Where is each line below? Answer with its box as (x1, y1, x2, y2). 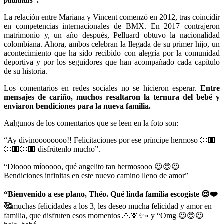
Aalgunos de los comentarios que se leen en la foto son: (4, 119, 178, 128)
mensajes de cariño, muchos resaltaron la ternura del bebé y (4, 93, 220, 102)
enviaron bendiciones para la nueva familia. (4, 102, 151, 111)
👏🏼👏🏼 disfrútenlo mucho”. (4, 145, 100, 154)
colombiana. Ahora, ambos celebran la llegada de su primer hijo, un (4, 40, 220, 49)
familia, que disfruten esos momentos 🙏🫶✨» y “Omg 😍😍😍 (4, 211, 204, 220)
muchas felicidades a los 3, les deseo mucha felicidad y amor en (12, 202, 212, 211)
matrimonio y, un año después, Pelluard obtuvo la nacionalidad (4, 31, 220, 40)
